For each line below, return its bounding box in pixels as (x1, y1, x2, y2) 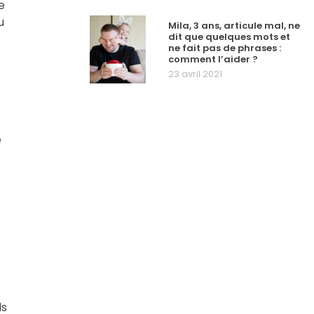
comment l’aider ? (168, 52, 258, 66)
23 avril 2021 (168, 67, 222, 81)
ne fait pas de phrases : (168, 41, 281, 55)
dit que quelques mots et (168, 29, 290, 43)
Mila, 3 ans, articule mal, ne (168, 18, 300, 32)
